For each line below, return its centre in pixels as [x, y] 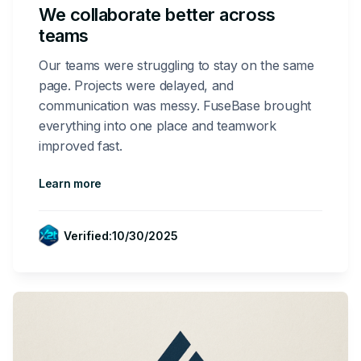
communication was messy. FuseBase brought [175, 105]
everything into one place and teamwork [158, 125]
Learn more [71, 183]
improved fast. [83, 145]
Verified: [88, 235]
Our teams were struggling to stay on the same [176, 65]
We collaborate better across [157, 14]
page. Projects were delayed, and [136, 85]
